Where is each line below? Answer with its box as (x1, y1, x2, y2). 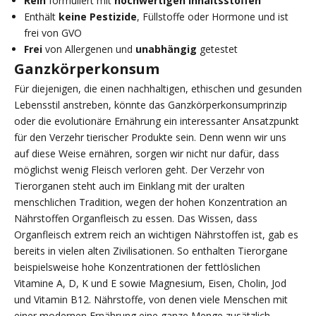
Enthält (24, 9, 59, 23)
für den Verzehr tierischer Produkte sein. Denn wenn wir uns (14, 130, 286, 144)
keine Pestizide (59, 9, 137, 23)
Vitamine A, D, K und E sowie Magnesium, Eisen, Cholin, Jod (14, 276, 286, 290)
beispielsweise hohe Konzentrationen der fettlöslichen (14, 260, 260, 274)
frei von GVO (24, 25, 82, 39)
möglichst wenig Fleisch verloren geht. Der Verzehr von (14, 162, 265, 176)
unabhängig (135, 42, 197, 56)
